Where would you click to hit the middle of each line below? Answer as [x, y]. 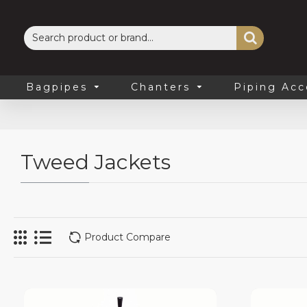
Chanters [161, 87]
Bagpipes [57, 87]
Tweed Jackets [96, 162]
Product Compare [127, 237]
